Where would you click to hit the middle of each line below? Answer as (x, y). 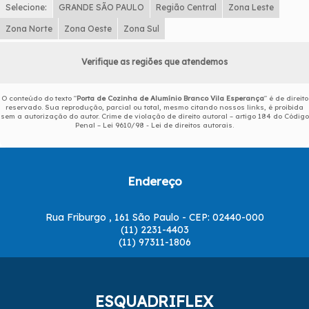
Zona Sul (141, 28)
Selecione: (26, 7)
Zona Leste (251, 7)
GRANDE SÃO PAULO (101, 7)
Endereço (154, 181)
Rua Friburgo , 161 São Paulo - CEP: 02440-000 (154, 217)
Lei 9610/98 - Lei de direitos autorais (168, 125)
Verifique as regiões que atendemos (154, 61)
